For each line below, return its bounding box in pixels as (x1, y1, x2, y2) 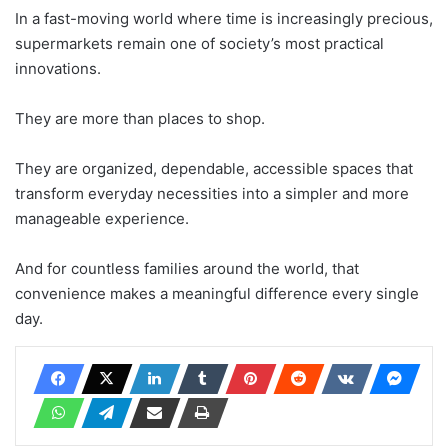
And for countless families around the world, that (15, 259, 359, 278)
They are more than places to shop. (15, 109, 265, 128)
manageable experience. (15, 209, 189, 228)
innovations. (15, 59, 101, 78)
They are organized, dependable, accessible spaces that (15, 159, 413, 178)
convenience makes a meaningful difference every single (15, 284, 419, 303)
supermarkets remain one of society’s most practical (15, 34, 384, 53)
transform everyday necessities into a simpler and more (15, 184, 409, 203)
